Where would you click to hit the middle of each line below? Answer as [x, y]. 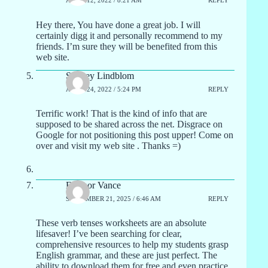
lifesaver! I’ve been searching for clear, [109, 234]
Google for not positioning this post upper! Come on [135, 135]
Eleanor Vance [93, 185]
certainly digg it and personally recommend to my [129, 35]
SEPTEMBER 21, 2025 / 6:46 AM [113, 198]
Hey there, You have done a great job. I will [118, 25]
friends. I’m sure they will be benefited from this [127, 46]
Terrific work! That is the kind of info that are [121, 114]
